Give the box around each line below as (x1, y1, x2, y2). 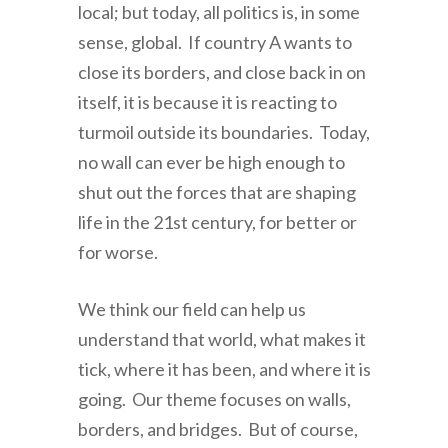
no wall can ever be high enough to (77, 151, 345, 174)
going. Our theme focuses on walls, (77, 388, 351, 411)
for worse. (77, 241, 158, 264)
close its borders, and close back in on (77, 61, 366, 84)
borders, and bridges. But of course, (77, 418, 358, 441)
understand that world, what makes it (77, 328, 366, 351)
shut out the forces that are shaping (77, 181, 356, 204)
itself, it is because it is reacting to (77, 91, 337, 114)
